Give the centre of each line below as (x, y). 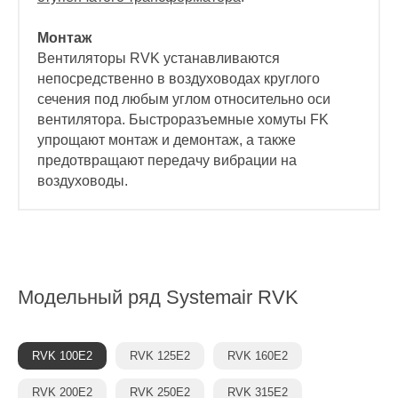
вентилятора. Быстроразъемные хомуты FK (183, 120)
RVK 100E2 (62, 356)
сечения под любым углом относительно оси (184, 99)
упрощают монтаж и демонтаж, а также (167, 140)
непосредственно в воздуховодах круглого (179, 79)
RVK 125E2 (160, 356)
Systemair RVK (232, 298)
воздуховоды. (83, 181)
